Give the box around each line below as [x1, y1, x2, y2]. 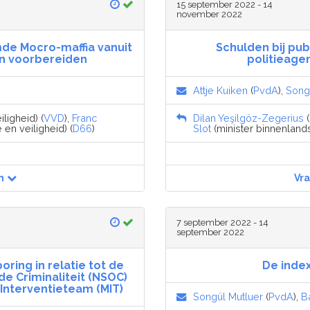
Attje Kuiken [193, 84, 248, 97]
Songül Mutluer [193, 291, 263, 303]
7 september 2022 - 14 [176, 217, 268, 228]
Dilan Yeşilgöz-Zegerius [193, 112, 304, 125]
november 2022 [176, 9, 242, 20]
